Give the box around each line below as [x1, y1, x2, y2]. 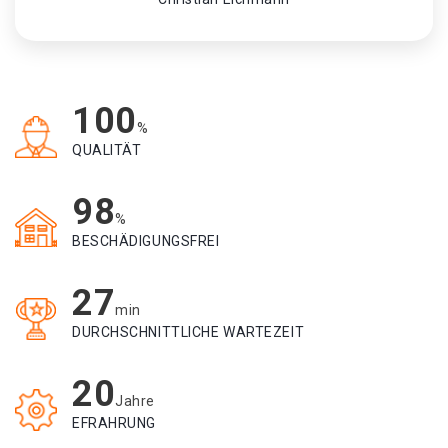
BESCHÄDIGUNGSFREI [72, 233, 220, 249]
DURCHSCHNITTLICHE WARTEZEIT [72, 324, 305, 340]
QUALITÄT [72, 142, 142, 158]
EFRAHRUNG [72, 415, 157, 431]
